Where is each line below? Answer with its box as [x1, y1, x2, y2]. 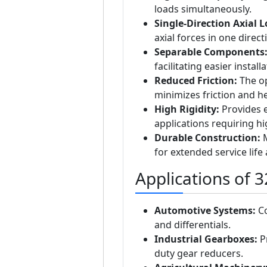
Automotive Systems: [154, 204, 256, 218]
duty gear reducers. [154, 247, 243, 260]
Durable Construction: [154, 131, 260, 145]
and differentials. [154, 218, 231, 232]
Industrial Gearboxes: [154, 232, 257, 246]
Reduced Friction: [154, 74, 237, 88]
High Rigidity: [154, 103, 219, 116]
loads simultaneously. [154, 2, 252, 16]
